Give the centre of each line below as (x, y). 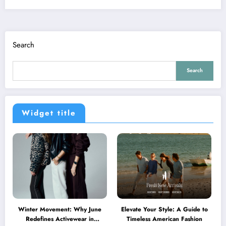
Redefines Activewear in (60, 219)
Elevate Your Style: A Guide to (164, 210)
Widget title (49, 113)
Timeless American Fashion (164, 219)
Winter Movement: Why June (60, 210)
